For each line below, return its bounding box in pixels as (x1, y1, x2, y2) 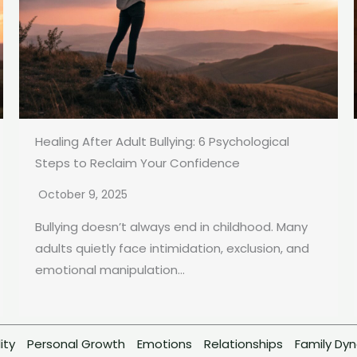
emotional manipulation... (35, 261, 185, 279)
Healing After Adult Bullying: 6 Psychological (35, 133, 289, 151)
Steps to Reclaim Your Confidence (35, 155, 240, 172)
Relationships (204, 335, 283, 353)
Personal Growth (27, 335, 125, 353)
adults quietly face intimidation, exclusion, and (35, 240, 309, 257)
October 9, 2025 (38, 186, 127, 203)
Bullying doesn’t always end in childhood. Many (35, 218, 308, 236)
